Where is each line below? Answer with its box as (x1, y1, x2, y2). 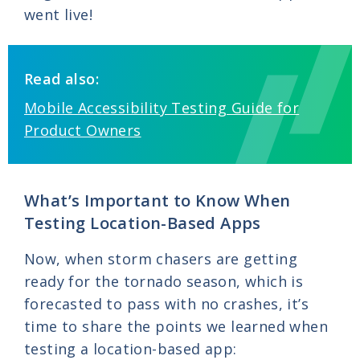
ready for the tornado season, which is (24, 272, 304, 292)
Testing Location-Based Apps (24, 212, 261, 235)
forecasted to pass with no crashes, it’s (24, 294, 309, 314)
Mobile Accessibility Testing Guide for (24, 98, 300, 118)
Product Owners (24, 121, 141, 141)
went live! (24, 5, 93, 25)
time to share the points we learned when (24, 317, 328, 337)
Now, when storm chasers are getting (24, 249, 297, 269)
